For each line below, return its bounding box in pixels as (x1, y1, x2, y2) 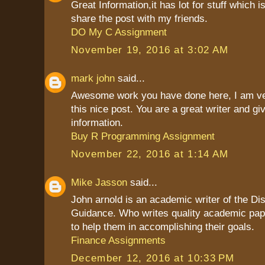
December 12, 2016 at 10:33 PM (71, 251, 235, 264)
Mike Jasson (71, 176, 127, 188)
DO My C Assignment (71, 26, 167, 38)
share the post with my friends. (71, 12, 208, 25)
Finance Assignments (71, 234, 166, 247)
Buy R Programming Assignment (71, 130, 215, 143)
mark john (71, 72, 115, 84)
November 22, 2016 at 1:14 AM (71, 147, 229, 160)
